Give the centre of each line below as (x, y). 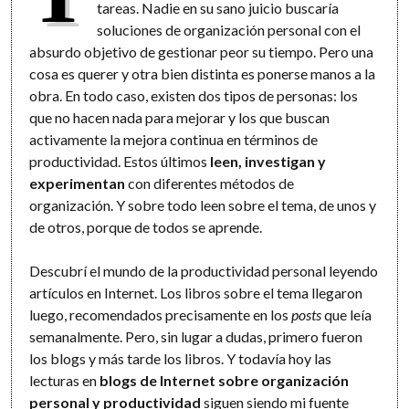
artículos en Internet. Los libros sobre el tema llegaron (196, 292)
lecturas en (65, 380)
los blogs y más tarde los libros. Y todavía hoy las (181, 358)
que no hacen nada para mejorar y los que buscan (180, 117)
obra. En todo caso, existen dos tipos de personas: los (194, 95)
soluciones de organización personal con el (228, 29)
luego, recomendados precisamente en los (161, 314)
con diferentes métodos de (210, 183)
